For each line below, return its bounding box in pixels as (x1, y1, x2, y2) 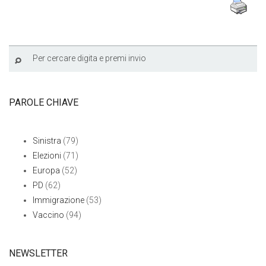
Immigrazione (33, 195, 84, 205)
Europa (33, 165, 60, 175)
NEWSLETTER (9, 247, 68, 259)
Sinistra (33, 135, 61, 145)
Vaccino (33, 210, 64, 220)
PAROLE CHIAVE (9, 96, 78, 108)
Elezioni (33, 150, 61, 160)
